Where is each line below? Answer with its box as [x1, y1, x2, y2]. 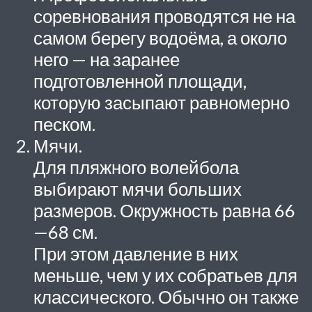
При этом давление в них [33, 243, 238, 265]
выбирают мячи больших [33, 178, 242, 200]
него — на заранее [33, 49, 180, 70]
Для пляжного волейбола [33, 157, 239, 178]
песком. [33, 114, 95, 135]
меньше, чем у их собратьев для [33, 265, 297, 286]
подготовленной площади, [33, 70, 247, 92]
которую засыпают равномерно [33, 92, 290, 114]
